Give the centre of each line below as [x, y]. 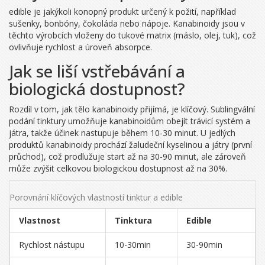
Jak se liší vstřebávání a [97, 71]
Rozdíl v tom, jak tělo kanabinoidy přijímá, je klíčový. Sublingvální [132, 109]
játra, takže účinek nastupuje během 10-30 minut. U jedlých [122, 133]
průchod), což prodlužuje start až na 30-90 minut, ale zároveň [127, 157]
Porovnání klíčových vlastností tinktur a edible [96, 198]
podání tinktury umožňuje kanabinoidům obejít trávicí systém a [130, 121]
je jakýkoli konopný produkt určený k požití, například [135, 12]
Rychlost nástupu [52, 245]
